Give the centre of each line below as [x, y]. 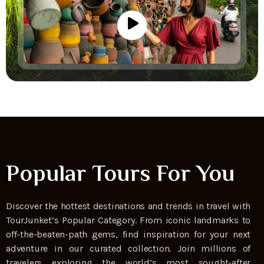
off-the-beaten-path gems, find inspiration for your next [128, 234]
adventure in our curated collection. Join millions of [128, 248]
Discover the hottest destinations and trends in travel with [128, 206]
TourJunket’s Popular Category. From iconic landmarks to [128, 220]
